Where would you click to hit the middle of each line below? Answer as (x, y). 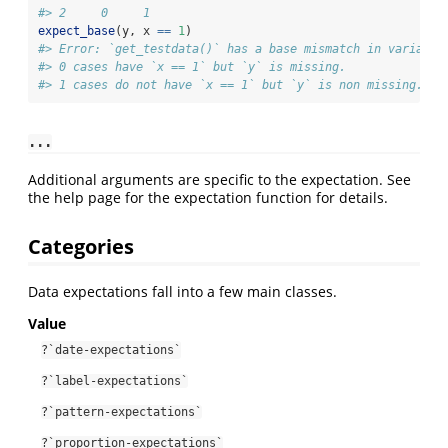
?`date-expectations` (111, 350)
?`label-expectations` (114, 381)
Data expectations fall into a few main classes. (182, 292)
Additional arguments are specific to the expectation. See (219, 179)
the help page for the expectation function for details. (208, 197)
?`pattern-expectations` (121, 412)
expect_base (76, 30)
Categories (81, 246)
